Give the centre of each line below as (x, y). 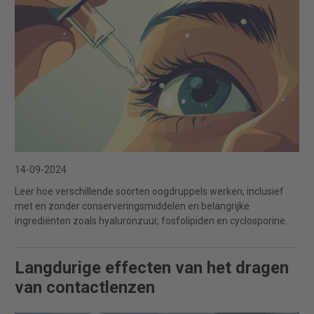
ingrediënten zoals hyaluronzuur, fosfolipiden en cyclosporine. (151, 221)
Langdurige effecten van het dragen (152, 268)
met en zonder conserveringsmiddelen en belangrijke (132, 206)
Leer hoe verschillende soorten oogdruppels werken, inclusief (149, 192)
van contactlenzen (85, 288)
